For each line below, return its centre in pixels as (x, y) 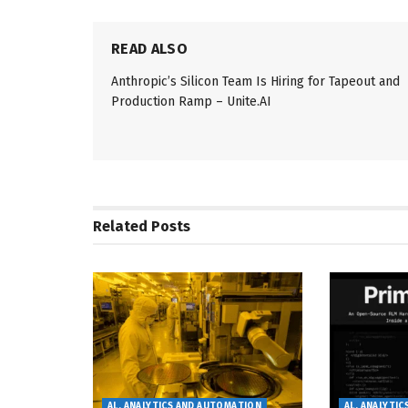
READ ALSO (149, 49)
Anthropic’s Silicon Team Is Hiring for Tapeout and (255, 82)
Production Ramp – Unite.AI (191, 102)
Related (120, 227)
